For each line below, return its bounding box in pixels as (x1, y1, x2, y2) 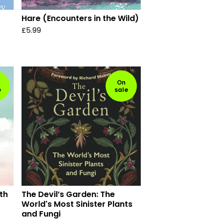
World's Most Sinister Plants (22, 198, 132, 210)
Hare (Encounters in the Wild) (22, 13, 139, 24)
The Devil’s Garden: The (22, 189, 115, 200)
